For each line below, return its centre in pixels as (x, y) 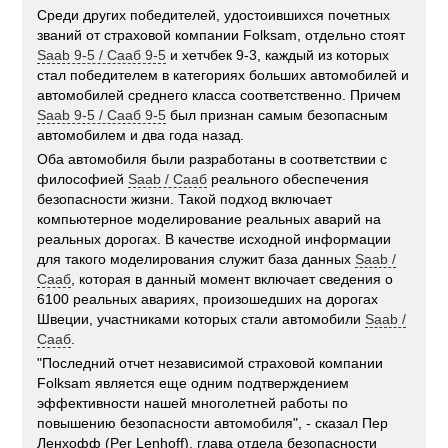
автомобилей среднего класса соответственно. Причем (219, 95)
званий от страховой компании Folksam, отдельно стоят (221, 35)
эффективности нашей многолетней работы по (193, 403)
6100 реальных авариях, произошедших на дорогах (208, 299)
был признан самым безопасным (277, 115)
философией (83, 179)
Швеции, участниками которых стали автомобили (201, 319)
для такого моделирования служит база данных (196, 259)
